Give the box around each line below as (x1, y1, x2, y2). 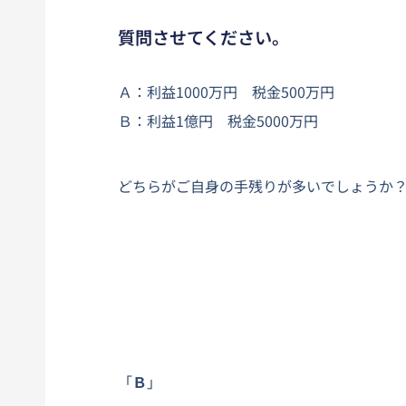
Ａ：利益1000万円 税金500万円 (118, 80, 334, 102)
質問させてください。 (118, 24, 289, 50)
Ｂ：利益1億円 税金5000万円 (118, 109, 318, 131)
